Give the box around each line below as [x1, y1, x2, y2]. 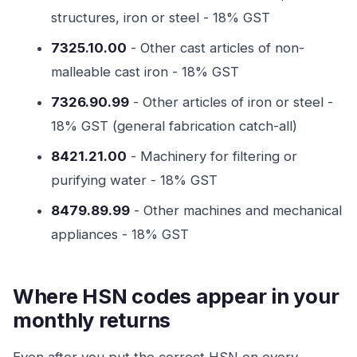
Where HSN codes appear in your [13, 284, 339, 308]
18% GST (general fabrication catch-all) [51, 118, 297, 134]
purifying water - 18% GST [51, 172, 218, 188]
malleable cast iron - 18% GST [51, 64, 239, 80]
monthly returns [13, 308, 171, 332]
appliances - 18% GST [51, 226, 189, 242]
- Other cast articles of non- [127, 40, 304, 56]
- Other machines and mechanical [130, 202, 342, 218]
